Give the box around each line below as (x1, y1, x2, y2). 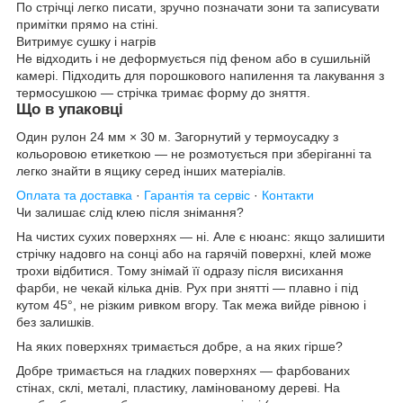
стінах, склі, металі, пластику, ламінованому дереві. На (16, 381, 340, 396)
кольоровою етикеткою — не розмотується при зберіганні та (16, 147, 372, 162)
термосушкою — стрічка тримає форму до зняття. (16, 85, 310, 101)
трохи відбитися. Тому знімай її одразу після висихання (16, 264, 344, 279)
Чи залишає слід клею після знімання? (16, 205, 244, 220)
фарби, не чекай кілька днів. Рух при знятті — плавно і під (16, 281, 358, 296)
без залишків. (16, 315, 94, 330)
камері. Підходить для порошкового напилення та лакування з (16, 68, 384, 84)
